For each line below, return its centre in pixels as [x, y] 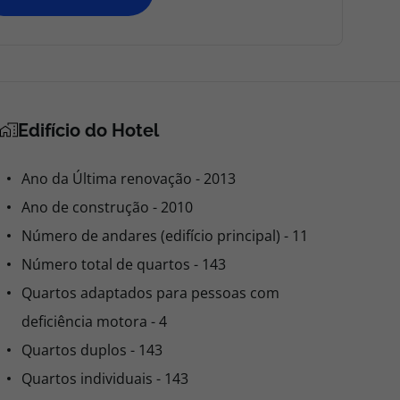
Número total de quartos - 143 [124, 264]
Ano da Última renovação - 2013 [129, 179]
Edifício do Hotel [88, 130]
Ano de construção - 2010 [107, 207]
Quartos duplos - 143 [92, 350]
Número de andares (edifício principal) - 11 [165, 236]
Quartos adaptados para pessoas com [150, 293]
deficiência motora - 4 [94, 321]
